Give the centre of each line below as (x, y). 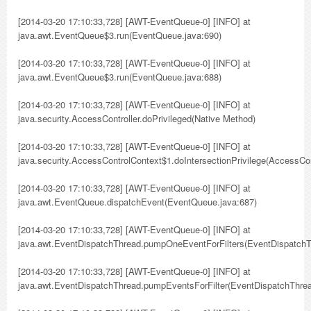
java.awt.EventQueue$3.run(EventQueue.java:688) (120, 77)
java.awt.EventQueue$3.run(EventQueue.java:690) (120, 35)
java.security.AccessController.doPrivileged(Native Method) (137, 118)
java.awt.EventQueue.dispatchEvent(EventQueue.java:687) (137, 202)
